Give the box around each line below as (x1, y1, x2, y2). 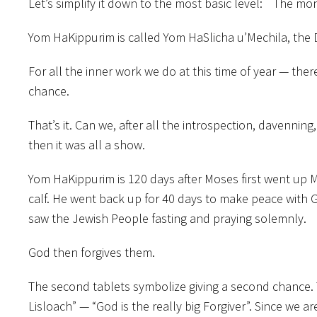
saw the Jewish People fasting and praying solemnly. (28, 210, 306, 226)
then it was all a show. (28, 137, 145, 153)
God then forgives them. (28, 244, 155, 260)
